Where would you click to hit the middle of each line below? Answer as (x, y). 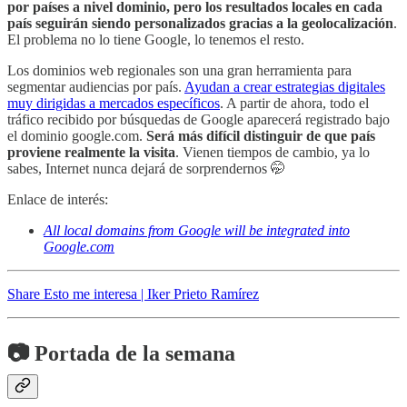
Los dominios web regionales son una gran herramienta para (179, 71)
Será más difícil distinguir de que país (261, 136)
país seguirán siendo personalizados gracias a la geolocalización (200, 24)
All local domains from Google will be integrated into (197, 231)
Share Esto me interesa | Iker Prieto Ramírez (133, 294)
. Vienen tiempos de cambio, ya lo (273, 153)
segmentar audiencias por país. (96, 87)
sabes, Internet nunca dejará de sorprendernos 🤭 (146, 169)
